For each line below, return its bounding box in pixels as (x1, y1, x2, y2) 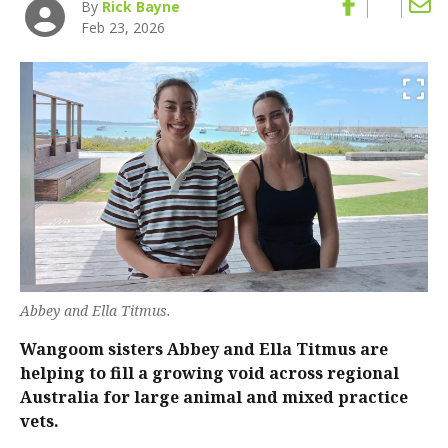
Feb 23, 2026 (81, 18, 166, 38)
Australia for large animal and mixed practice (20, 385, 408, 408)
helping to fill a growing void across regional (20, 361, 399, 384)
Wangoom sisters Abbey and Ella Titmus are (20, 337, 388, 360)
